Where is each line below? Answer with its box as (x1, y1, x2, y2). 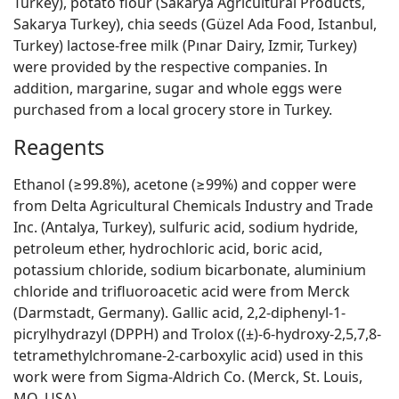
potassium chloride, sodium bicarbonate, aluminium (13, 260, 366, 281)
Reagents (13, 133, 104, 162)
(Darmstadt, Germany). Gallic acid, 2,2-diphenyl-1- (13, 303, 346, 323)
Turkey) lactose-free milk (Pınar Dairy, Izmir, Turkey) (13, 36, 357, 56)
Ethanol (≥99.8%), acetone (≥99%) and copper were (13, 175, 356, 195)
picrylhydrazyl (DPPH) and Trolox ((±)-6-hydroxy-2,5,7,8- (13, 324, 381, 345)
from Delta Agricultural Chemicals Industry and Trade (13, 196, 373, 216)
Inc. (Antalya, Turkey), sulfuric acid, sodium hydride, (13, 217, 358, 238)
